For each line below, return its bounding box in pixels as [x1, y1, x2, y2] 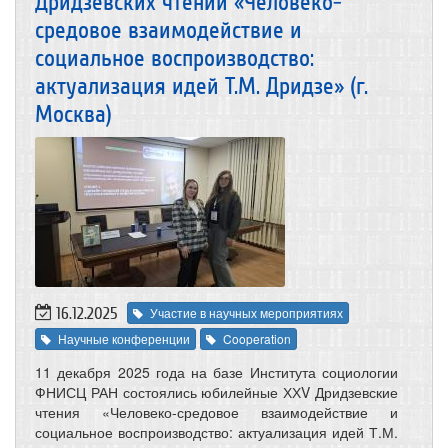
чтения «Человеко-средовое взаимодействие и [35, 401, 398, 422]
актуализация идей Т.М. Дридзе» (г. [35, 72, 368, 100]
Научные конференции [58, 329, 190, 347]
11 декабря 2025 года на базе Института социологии [35, 361, 398, 382]
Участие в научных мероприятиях [150, 304, 343, 322]
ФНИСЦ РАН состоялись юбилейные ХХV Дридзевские [35, 381, 398, 402]
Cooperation [223, 329, 291, 347]
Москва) [35, 100, 112, 128]
